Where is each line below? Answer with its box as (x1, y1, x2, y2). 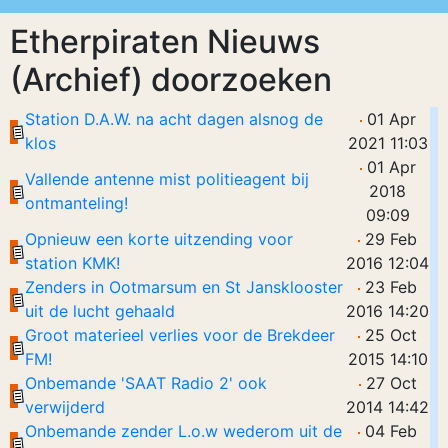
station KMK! (25, 253, 120, 273)
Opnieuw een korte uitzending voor (25, 229, 293, 249)
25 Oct (360, 325, 417, 345)
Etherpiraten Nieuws (10, 22, 320, 61)
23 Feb (360, 277, 417, 297)
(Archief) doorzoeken (10, 60, 332, 99)
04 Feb (360, 421, 417, 441)
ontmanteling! (25, 193, 128, 213)
